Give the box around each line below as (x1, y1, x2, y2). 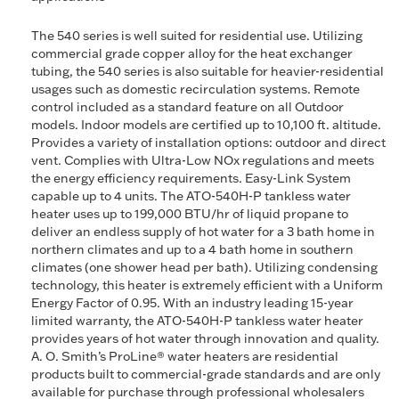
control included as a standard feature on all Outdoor (31, 99, 344, 115)
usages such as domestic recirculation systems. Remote (31, 81, 360, 97)
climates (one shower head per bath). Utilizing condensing (31, 259, 378, 275)
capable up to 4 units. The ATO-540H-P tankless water (31, 188, 351, 204)
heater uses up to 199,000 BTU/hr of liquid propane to (31, 206, 348, 222)
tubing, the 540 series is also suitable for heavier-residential (31, 63, 384, 79)
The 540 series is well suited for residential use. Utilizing (31, 28, 362, 44)
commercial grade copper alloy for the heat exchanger (31, 45, 353, 61)
